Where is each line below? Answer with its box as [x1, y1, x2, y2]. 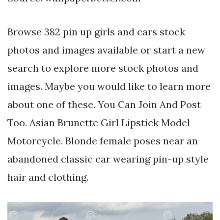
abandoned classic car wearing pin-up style [7, 152, 209, 165]
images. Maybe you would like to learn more [7, 80, 211, 92]
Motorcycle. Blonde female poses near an [7, 134, 198, 147]
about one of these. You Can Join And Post [7, 98, 201, 110]
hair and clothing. [7, 170, 88, 183]
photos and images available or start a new [7, 43, 205, 56]
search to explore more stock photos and [7, 61, 198, 74]
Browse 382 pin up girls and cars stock [7, 25, 185, 38]
